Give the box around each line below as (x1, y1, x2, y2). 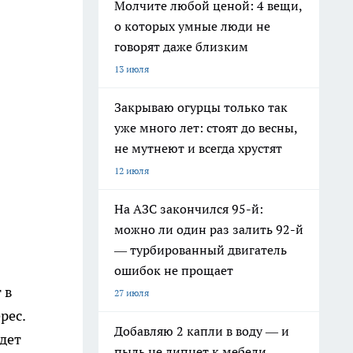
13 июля (114, 63, 149, 75)
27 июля (114, 287, 149, 299)
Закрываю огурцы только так (114, 99, 288, 115)
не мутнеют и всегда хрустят (114, 140, 282, 156)
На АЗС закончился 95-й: (114, 201, 263, 217)
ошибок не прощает (114, 262, 233, 278)
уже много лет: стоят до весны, (114, 120, 298, 136)
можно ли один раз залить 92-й (114, 221, 303, 237)
